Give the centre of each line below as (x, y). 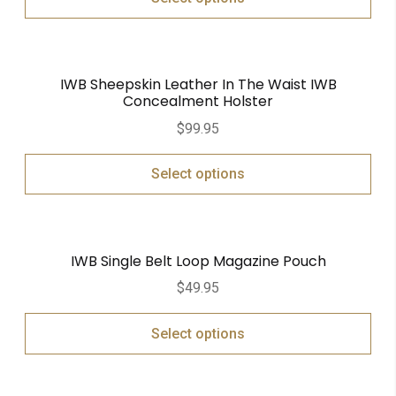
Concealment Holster (198, 101)
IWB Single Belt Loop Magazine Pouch (198, 261)
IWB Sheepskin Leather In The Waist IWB (198, 84)
